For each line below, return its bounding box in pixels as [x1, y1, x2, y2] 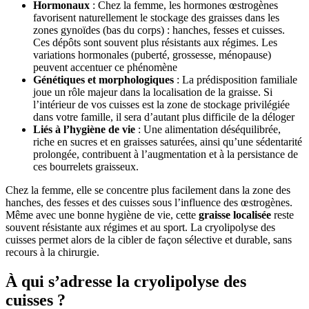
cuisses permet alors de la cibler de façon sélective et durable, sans [6, 234, 292, 246]
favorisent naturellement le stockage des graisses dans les [33, 12, 279, 24]
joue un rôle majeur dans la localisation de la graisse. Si [33, 86, 272, 99]
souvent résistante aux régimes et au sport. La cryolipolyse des [6, 221, 275, 234]
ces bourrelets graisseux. [33, 161, 139, 173]
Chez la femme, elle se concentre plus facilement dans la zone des [6, 184, 290, 197]
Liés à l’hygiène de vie [33, 123, 135, 136]
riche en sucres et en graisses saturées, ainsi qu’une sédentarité [33, 136, 302, 148]
